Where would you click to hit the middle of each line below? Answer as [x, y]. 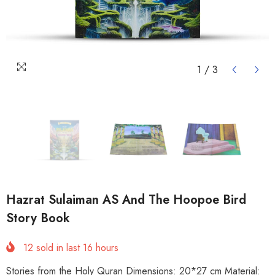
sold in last [58, 248]
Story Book [38, 218]
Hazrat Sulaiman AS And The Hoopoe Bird [126, 200]
